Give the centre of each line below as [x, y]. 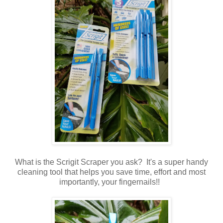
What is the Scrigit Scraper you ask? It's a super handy [111, 162]
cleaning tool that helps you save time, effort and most [111, 172]
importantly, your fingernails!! [111, 182]
